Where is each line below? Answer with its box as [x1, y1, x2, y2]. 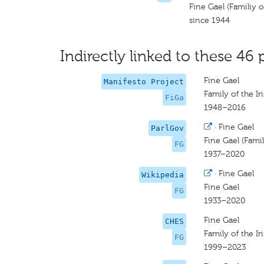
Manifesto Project [103, 77, 184, 86]
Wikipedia [141, 170, 184, 179]
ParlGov [150, 124, 184, 133]
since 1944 [189, 15, 230, 25]
